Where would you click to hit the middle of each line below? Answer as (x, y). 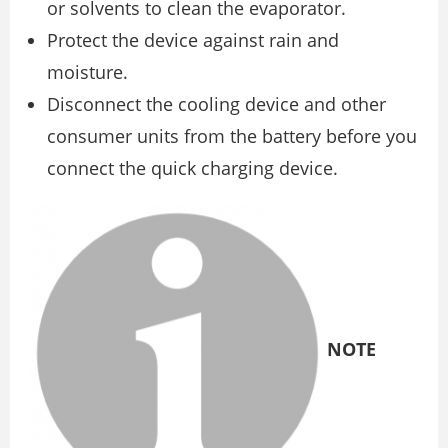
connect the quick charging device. (192, 168)
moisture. (87, 72)
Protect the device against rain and (193, 40)
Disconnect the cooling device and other (216, 104)
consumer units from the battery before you (232, 136)
